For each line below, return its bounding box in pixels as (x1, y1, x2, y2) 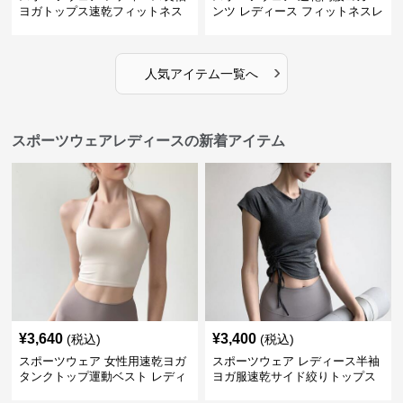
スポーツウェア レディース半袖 (211, 354, 380, 368)
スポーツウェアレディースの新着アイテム (12, 133, 286, 148)
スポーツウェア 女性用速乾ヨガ (19, 354, 187, 368)
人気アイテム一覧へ (144, 67, 258, 81)
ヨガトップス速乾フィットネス (19, 4, 184, 18)
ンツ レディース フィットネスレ (211, 4, 383, 18)
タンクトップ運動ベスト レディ (19, 370, 187, 383)
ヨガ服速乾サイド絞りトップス (211, 370, 376, 383)
